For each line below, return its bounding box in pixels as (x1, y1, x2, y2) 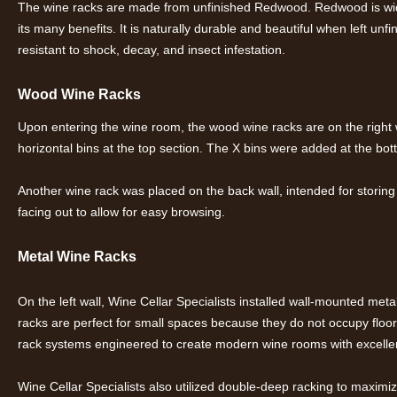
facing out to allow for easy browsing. (18, 205, 229, 219)
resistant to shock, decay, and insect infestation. (18, 43, 292, 57)
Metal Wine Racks (18, 249, 140, 264)
